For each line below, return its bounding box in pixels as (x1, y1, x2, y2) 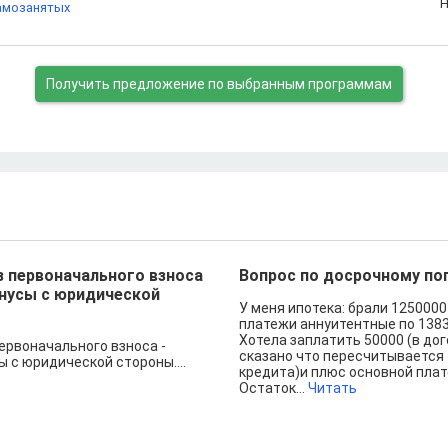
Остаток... (239, 380, 308, 396)
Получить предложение (46, 76, 208, 92)
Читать (308, 380, 357, 396)
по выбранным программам (208, 76, 392, 92)
